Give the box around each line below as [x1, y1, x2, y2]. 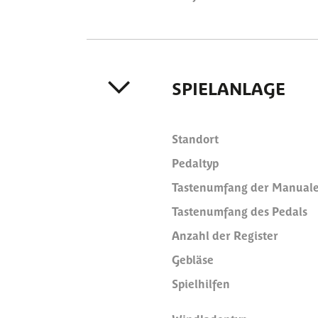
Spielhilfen [172, 276, 230, 290]
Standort [172, 131, 219, 146]
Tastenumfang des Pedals [172, 204, 307, 218]
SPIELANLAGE [172, 77, 285, 99]
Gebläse [172, 252, 214, 266]
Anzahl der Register [172, 228, 278, 242]
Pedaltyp [172, 155, 219, 170]
